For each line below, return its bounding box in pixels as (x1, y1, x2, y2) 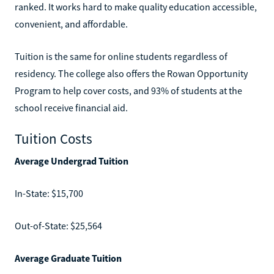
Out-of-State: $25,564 (15, 219, 102, 232)
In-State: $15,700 (15, 187, 83, 199)
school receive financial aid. (15, 101, 128, 114)
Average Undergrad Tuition (15, 154, 128, 167)
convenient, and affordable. (15, 17, 128, 30)
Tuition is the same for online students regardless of (15, 50, 228, 62)
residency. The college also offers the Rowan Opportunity (15, 67, 248, 80)
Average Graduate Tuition (15, 251, 122, 264)
